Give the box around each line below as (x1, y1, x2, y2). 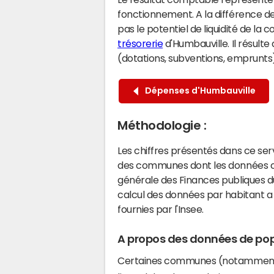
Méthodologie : (117, 119, 207, 131)
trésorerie (117, 38, 163, 48)
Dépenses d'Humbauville (141, 86, 256, 95)
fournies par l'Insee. (117, 204, 204, 214)
